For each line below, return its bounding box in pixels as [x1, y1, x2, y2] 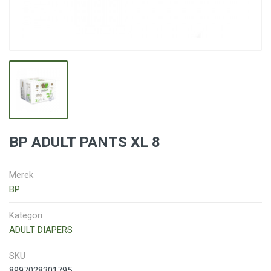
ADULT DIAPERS [9, 224, 73, 235]
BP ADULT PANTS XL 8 [9, 134, 160, 151]
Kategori [9, 210, 42, 221]
